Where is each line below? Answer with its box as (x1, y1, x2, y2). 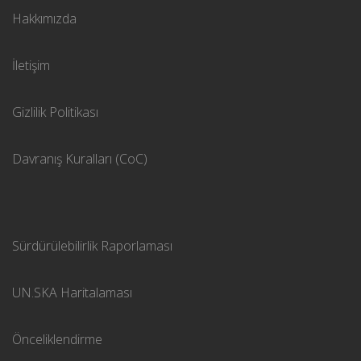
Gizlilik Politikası (12, 102, 98, 121)
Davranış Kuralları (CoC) (12, 149, 147, 168)
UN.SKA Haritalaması (12, 283, 132, 301)
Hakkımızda (12, 9, 77, 27)
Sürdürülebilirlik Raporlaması (12, 236, 172, 255)
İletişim (12, 56, 50, 74)
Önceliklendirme (12, 330, 102, 348)
